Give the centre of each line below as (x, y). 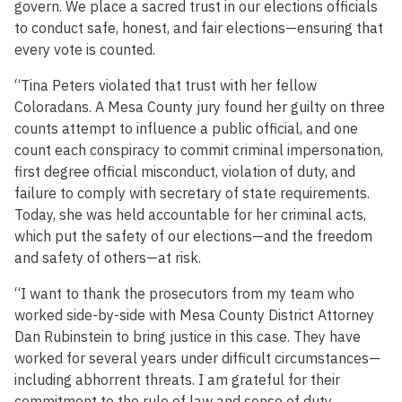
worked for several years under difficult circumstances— (197, 358)
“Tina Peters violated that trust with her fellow (166, 86)
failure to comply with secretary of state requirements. (192, 193)
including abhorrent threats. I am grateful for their (177, 380)
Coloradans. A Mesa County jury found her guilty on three (200, 107)
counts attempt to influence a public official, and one (186, 129)
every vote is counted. (85, 50)
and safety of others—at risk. (108, 258)
